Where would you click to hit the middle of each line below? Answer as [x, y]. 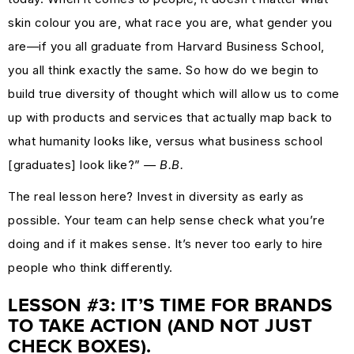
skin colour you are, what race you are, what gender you [170, 22]
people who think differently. [90, 267]
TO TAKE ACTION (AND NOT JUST [160, 326]
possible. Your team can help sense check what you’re [166, 220]
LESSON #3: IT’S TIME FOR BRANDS [170, 305]
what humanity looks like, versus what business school [166, 141]
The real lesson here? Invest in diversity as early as [156, 196]
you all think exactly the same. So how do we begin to [164, 70]
